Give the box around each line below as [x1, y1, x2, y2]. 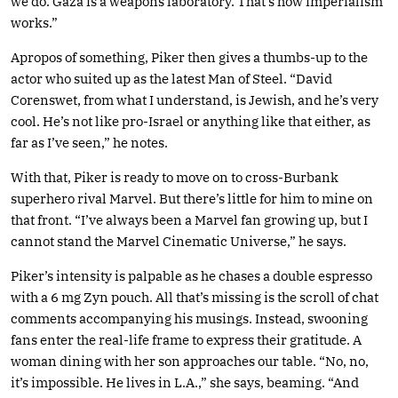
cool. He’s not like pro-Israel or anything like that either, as [11, 112, 370, 130]
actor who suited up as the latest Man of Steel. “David [11, 69, 332, 87]
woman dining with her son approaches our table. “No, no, [11, 352, 369, 370]
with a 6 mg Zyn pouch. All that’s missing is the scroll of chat [11, 288, 378, 306]
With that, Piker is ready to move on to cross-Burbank [11, 168, 338, 186]
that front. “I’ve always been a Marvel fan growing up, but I [11, 211, 368, 228]
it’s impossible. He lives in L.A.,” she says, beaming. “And [11, 373, 359, 391]
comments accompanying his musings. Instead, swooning [11, 309, 368, 327]
